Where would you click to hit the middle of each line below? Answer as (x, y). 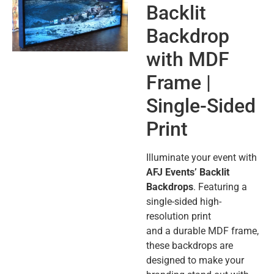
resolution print (179, 216)
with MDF (188, 59)
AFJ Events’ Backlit (188, 172)
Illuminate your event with (202, 157)
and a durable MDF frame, (202, 231)
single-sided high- (184, 201)
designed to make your (195, 260)
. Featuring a (220, 187)
